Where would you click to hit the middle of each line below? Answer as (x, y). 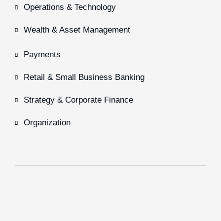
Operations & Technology (70, 7)
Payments (42, 55)
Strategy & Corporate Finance (78, 100)
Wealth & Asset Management (77, 30)
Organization (47, 123)
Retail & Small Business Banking (84, 77)
